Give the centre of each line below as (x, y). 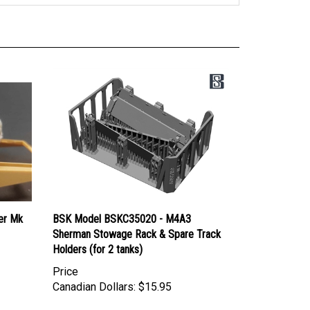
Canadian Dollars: (94, 274)
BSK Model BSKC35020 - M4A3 (122, 206)
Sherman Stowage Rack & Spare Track (137, 221)
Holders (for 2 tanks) (98, 237)
